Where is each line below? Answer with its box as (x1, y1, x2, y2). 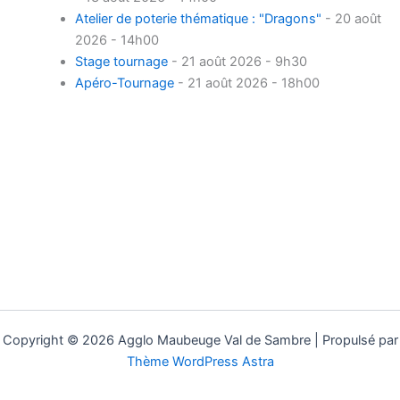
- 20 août (321, 10, 381, 27)
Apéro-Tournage (74, 74, 174, 91)
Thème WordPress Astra (126, 354, 274, 370)
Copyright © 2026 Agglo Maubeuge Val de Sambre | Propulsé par (2, 332, 398, 348)
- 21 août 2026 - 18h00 (173, 74, 320, 91)
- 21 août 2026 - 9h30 (167, 53, 307, 70)
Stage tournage (74, 53, 168, 70)
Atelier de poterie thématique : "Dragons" (74, 10, 321, 27)
